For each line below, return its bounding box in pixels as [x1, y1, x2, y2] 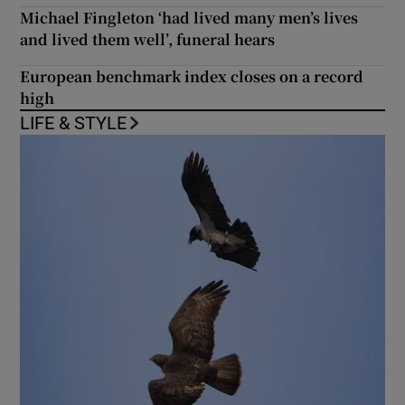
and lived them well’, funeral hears [20, 28, 276, 50]
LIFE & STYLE [20, 113, 127, 132]
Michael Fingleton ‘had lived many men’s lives [20, 6, 359, 28]
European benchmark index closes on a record [20, 65, 364, 87]
